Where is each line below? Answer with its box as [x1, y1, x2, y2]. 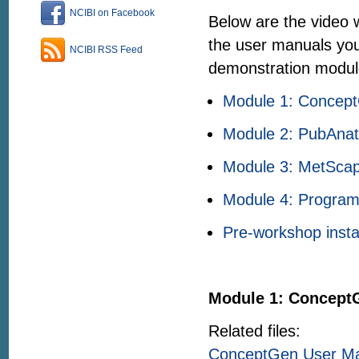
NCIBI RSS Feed [70, 44, 143, 56]
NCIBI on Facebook [70, 7, 155, 19]
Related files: [208, 322, 301, 340]
